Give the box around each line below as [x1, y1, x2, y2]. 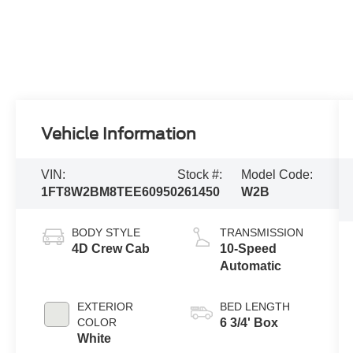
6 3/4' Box [219, 315, 278, 329]
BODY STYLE [72, 225, 141, 239]
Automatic [219, 258, 281, 273]
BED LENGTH [219, 299, 290, 313]
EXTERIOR [77, 299, 134, 313]
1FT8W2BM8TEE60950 [41, 185, 178, 199]
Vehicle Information [41, 124, 197, 144]
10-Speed [219, 241, 277, 255]
